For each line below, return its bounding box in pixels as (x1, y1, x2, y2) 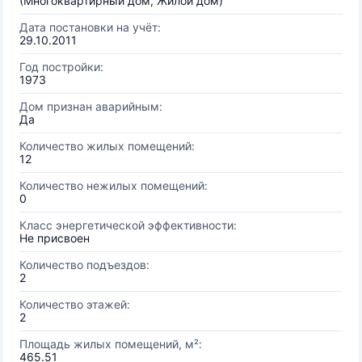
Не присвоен (19, 231, 90, 245)
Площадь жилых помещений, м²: (19, 337, 202, 351)
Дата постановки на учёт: (19, 20, 161, 34)
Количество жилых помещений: (19, 139, 195, 153)
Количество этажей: (19, 297, 130, 311)
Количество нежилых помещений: (19, 179, 208, 192)
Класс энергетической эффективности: (19, 218, 237, 232)
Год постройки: (19, 60, 103, 74)
